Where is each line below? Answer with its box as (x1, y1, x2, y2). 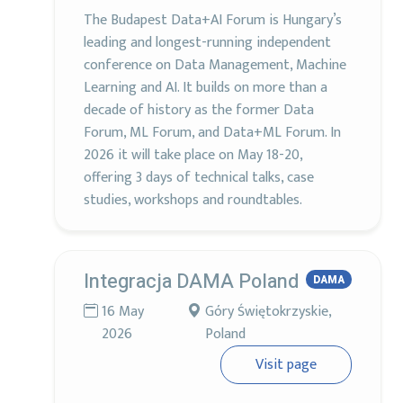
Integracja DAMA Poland (84, 266, 299, 296)
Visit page (255, 352, 317, 377)
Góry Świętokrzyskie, (205, 299, 336, 324)
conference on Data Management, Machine (84, 53, 346, 78)
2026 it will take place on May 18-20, (84, 143, 302, 168)
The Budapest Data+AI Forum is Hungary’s (84, 8, 342, 33)
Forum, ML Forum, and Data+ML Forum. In (84, 121, 341, 146)
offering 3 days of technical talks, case (84, 166, 314, 191)
